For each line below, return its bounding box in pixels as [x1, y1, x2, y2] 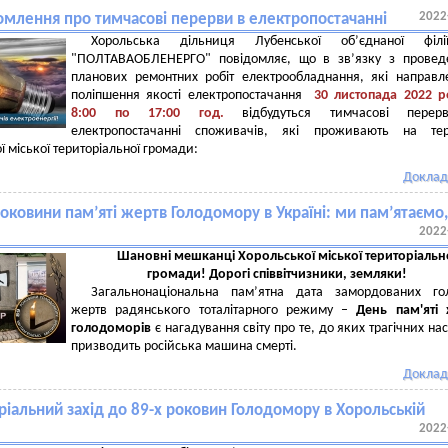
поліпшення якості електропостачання [71, 88, 308, 103]
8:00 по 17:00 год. [71, 106, 243, 121]
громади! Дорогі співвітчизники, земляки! [147, 267, 407, 282]
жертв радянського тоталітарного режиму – [71, 303, 357, 318]
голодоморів [71, 321, 151, 336]
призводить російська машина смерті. [71, 339, 300, 354]
